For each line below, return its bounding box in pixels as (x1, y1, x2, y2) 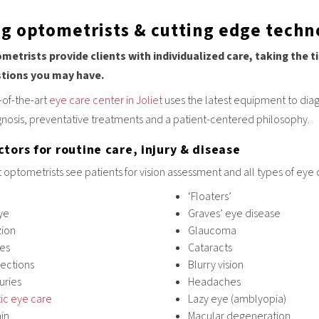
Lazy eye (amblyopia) (188, 291, 287, 307)
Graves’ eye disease (188, 205, 281, 221)
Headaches (188, 273, 241, 290)
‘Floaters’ (188, 188, 232, 204)
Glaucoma (188, 222, 237, 239)
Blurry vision (188, 256, 244, 273)
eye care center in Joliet (49, 92, 163, 108)
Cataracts (188, 239, 233, 256)
